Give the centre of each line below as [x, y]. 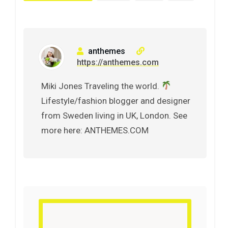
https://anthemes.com [118, 62]
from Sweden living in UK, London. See [114, 115]
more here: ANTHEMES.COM [95, 130]
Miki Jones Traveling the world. [101, 86]
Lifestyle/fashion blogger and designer [116, 101]
